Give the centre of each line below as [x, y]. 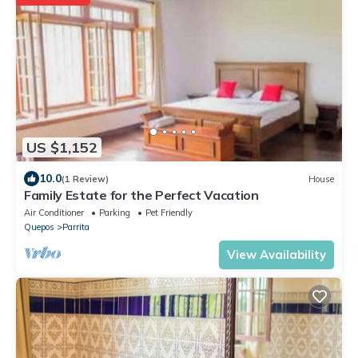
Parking [115, 213]
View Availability [276, 255]
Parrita [76, 227]
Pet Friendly [169, 213]
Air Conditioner [54, 213]
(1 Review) [85, 179]
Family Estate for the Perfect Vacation [141, 195]
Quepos [39, 227]
